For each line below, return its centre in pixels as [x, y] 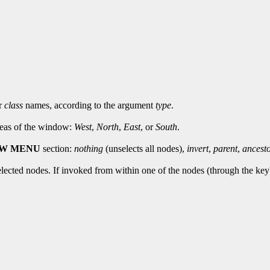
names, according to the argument [89, 105]
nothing [89, 148]
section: [57, 148]
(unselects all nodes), [145, 148]
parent [225, 148]
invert [198, 148]
